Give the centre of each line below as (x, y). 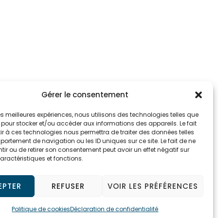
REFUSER (68, 186)
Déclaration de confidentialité (114, 209)
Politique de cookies (41, 209)
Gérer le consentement (85, 95)
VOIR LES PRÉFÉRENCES (153, 186)
